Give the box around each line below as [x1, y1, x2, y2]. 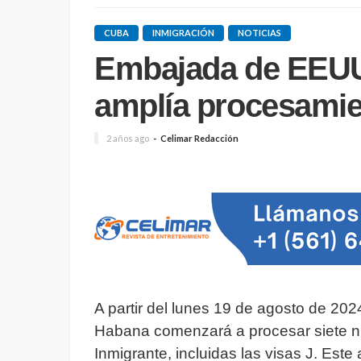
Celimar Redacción [160, 133, 239, 144]
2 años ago [106, 133, 149, 144]
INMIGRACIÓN [152, 27, 214, 38]
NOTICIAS [238, 27, 281, 38]
